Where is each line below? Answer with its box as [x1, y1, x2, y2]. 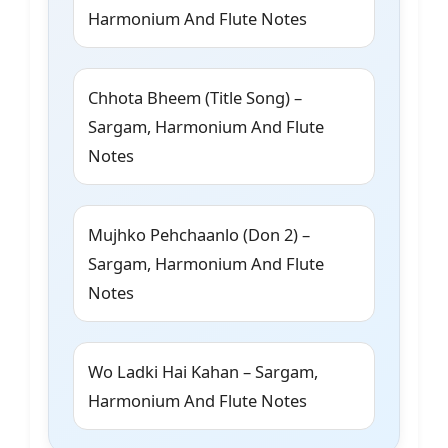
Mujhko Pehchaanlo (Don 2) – [88, 223, 310, 247]
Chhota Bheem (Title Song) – [88, 86, 302, 110]
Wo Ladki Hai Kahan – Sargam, [88, 360, 318, 384]
